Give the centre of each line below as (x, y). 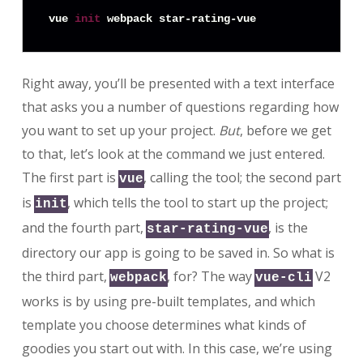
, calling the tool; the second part (242, 177)
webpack (138, 278)
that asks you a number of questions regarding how (180, 107)
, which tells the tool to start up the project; (197, 202)
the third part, (66, 276)
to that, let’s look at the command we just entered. (173, 154)
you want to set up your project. (120, 130)
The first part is (70, 177)
